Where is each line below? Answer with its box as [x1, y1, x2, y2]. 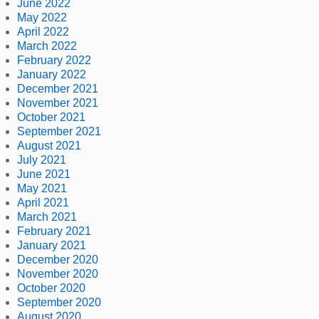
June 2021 [17, 167, 70, 180]
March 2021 [17, 210, 77, 223]
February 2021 [17, 224, 91, 237]
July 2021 [17, 153, 66, 166]
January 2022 [17, 68, 86, 80]
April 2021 [17, 196, 69, 209]
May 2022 [17, 11, 67, 23]
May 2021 [17, 182, 67, 194]
